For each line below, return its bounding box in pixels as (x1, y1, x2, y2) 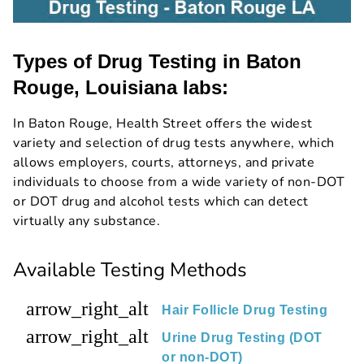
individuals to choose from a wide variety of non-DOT (13, 173, 344, 192)
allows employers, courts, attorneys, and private (13, 154, 314, 172)
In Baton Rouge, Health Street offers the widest (13, 115, 313, 133)
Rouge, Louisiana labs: (13, 76, 228, 99)
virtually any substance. (13, 212, 160, 231)
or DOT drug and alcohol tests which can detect (13, 193, 308, 211)
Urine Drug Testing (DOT (162, 331, 323, 345)
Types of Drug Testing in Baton (13, 50, 301, 73)
